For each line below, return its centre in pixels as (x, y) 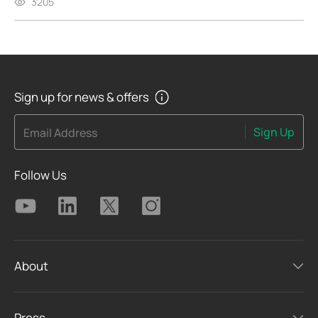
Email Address (60, 133)
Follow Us (40, 175)
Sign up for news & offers (82, 97)
